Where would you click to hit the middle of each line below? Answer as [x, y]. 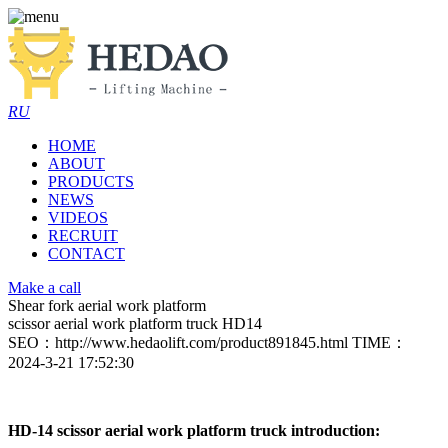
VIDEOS [78, 217]
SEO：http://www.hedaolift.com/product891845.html [178, 342]
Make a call [44, 287]
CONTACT [86, 253]
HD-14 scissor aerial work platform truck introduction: [194, 430]
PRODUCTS [91, 181]
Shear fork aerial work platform [107, 305]
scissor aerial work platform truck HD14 [135, 323]
